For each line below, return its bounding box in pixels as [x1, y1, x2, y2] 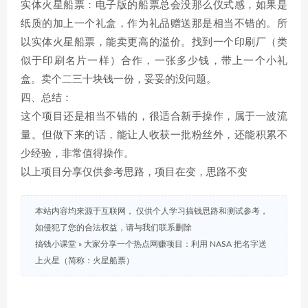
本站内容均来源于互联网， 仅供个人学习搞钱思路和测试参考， [35, 207, 268, 215]
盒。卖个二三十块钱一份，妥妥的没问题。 [21, 74, 217, 85]
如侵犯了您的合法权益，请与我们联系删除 [35, 223, 192, 232]
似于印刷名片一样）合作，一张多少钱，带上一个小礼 [21, 56, 287, 66]
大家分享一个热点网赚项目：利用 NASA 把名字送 [84, 240, 267, 248]
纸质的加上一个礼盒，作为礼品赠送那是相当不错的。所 [21, 19, 287, 29]
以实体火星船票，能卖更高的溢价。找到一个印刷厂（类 [21, 37, 287, 47]
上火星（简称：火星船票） [35, 256, 134, 265]
